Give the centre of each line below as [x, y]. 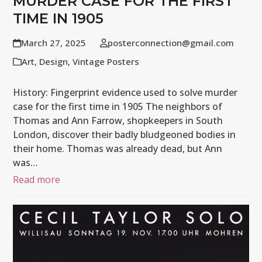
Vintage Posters [106, 62]
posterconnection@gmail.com [170, 43]
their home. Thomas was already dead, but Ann [118, 149]
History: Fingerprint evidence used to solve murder [125, 93]
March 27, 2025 [53, 43]
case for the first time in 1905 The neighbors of [118, 107]
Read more [37, 180]
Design [54, 62]
